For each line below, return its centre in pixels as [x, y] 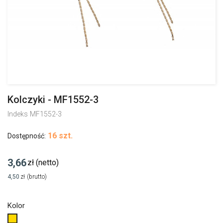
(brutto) [37, 177]
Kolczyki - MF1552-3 [53, 100]
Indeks [18, 114]
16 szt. [60, 136]
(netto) [48, 163]
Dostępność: [27, 136]
